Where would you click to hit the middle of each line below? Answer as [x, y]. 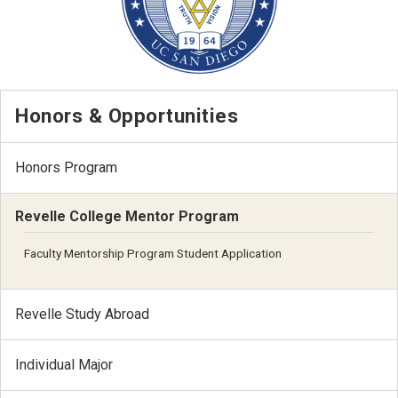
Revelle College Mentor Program [127, 217]
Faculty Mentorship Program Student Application [153, 254]
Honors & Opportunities [127, 116]
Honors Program [66, 168]
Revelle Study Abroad [82, 314]
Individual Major [64, 364]
